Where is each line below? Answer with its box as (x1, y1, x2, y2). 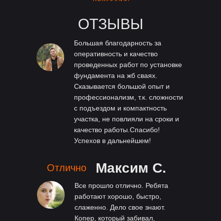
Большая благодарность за (74, 39, 161, 47)
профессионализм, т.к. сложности (74, 93, 183, 102)
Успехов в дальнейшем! (74, 137, 151, 145)
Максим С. (96, 160, 166, 176)
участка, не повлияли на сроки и (74, 115, 179, 123)
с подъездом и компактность (74, 104, 167, 112)
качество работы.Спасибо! (74, 126, 160, 134)
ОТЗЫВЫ (77, 16, 144, 33)
